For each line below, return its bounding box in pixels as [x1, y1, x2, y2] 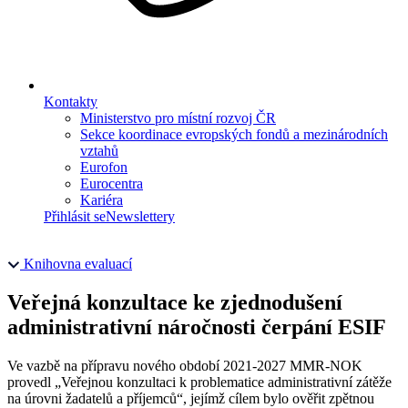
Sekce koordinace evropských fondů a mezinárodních [80, 127, 388, 142]
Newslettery [106, 209, 175, 224]
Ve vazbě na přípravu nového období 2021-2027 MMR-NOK [7, 357, 362, 373]
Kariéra [80, 192, 123, 208]
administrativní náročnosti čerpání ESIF [7, 314, 386, 339]
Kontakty [44, 94, 97, 109]
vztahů [80, 143, 118, 158]
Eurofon [80, 159, 127, 175]
